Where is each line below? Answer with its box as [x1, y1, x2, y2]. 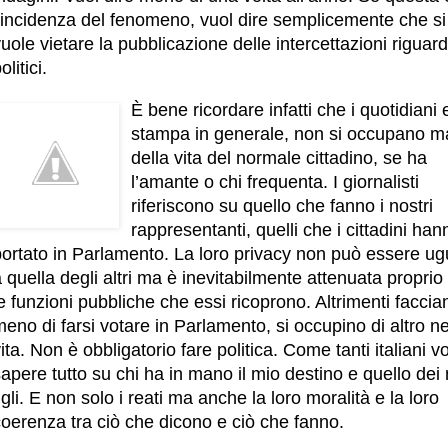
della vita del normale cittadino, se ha [131, 147, 427, 168]
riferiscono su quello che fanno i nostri [131, 195, 433, 216]
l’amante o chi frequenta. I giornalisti [131, 171, 419, 192]
